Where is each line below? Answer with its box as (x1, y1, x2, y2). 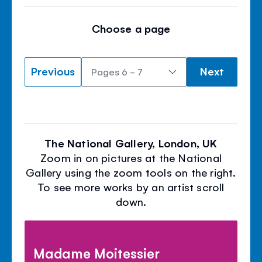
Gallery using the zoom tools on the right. (26, 164, 236, 179)
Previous (31, 63, 75, 78)
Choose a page (92, 20, 170, 35)
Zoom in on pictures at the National (40, 150, 222, 164)
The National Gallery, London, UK (44, 135, 218, 150)
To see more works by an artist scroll (37, 179, 225, 194)
